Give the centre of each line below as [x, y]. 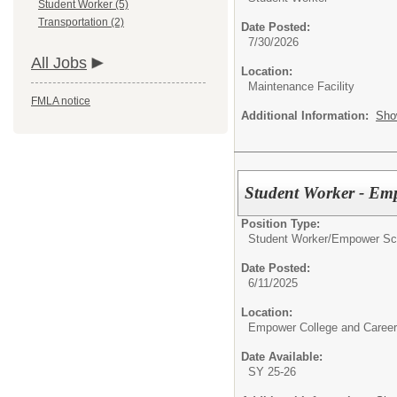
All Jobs [59, 63]
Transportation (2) [81, 22]
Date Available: [282, 356]
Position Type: [280, 223]
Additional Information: [308, 116]
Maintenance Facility [301, 86]
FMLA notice [61, 101]
